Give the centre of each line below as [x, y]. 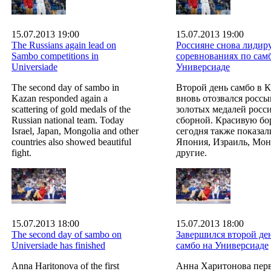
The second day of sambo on [67, 234]
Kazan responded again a [60, 98]
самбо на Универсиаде [222, 245]
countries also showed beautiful [71, 142]
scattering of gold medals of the [71, 109]
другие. [191, 152]
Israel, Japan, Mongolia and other [75, 131]
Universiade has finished [58, 245]
